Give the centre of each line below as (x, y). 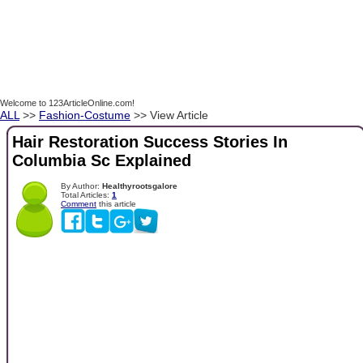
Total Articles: (86, 194)
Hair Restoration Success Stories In (150, 142)
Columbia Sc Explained (102, 161)
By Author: (81, 186)
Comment (79, 203)
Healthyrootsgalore (140, 186)
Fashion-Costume (85, 115)
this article (116, 203)
